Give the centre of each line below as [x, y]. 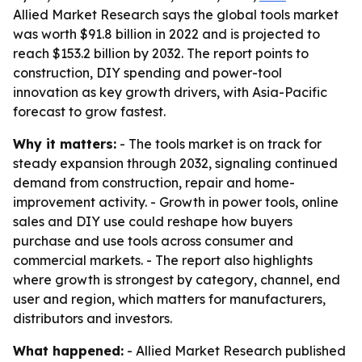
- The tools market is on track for [219, 144]
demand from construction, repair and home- [154, 183]
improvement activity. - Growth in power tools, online [176, 202]
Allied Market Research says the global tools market [176, 15]
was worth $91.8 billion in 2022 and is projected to [166, 34]
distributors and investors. [93, 318]
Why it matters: [65, 144]
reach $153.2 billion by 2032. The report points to [161, 53]
